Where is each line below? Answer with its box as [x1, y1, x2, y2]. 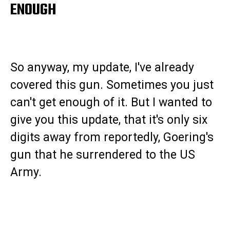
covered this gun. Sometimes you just [10, 78, 214, 92]
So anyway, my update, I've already [10, 61, 194, 75]
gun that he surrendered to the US [10, 148, 195, 162]
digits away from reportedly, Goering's [10, 130, 214, 145]
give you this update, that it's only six [10, 113, 207, 127]
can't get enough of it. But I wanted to [10, 95, 212, 110]
